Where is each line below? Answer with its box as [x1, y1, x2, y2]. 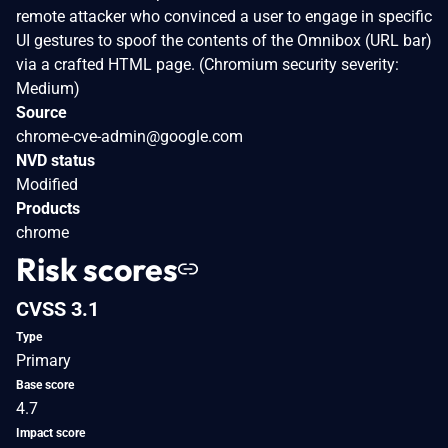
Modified [16, 174, 78, 194]
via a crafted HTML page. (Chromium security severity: [16, 54, 399, 74]
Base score [16, 377, 74, 392]
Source [16, 102, 67, 122]
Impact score [16, 425, 85, 440]
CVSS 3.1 [16, 296, 99, 321]
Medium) [16, 78, 80, 98]
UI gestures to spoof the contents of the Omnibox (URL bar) [16, 30, 432, 50]
